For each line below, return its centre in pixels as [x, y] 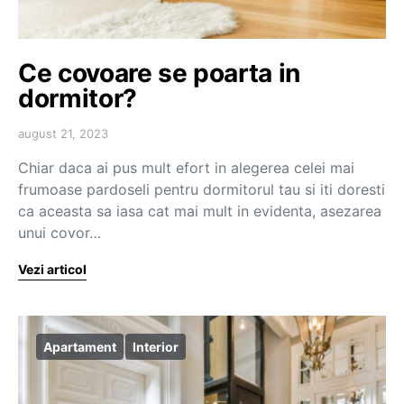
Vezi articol [52, 269]
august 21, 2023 [63, 133]
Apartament [80, 347]
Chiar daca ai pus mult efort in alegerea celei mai [186, 168]
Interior [156, 347]
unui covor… [60, 233]
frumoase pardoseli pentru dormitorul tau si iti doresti [202, 189]
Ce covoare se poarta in [159, 73]
